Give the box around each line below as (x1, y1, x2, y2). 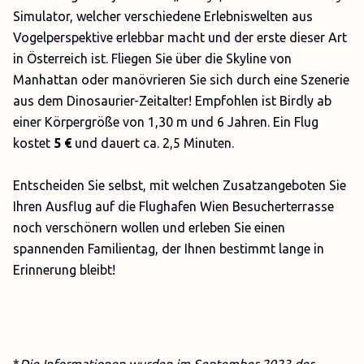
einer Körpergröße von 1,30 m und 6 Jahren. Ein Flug (13, 115, 318, 129)
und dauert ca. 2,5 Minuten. (75, 136, 234, 150)
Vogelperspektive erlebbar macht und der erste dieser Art (13, 30, 347, 45)
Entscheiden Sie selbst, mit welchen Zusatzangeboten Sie (13, 178, 346, 193)
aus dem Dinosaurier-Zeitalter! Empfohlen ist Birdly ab (13, 93, 331, 108)
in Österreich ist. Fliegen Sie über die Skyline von (13, 51, 292, 66)
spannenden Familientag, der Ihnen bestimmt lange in (13, 241, 324, 256)
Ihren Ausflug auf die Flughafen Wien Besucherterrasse (13, 199, 334, 214)
